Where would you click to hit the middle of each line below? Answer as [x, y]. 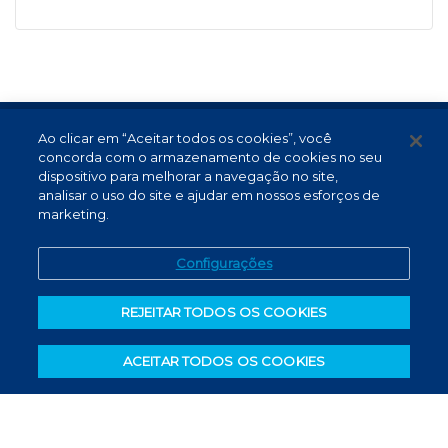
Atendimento [55, 173]
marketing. [74, 214]
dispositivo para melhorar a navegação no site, [188, 176]
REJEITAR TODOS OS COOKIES [224, 312]
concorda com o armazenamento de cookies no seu [210, 157]
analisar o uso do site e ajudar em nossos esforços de [209, 195]
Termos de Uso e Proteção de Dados [121, 142]
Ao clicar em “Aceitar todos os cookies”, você [185, 138]
